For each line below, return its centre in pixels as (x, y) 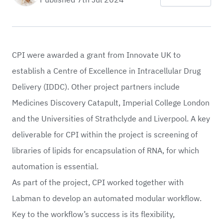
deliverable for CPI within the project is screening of (105, 135)
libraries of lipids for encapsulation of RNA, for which (106, 151)
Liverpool (170, 119)
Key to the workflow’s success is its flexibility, (93, 214)
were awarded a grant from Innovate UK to (103, 55)
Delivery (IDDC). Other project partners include (96, 87)
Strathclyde (116, 119)
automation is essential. (55, 167)
